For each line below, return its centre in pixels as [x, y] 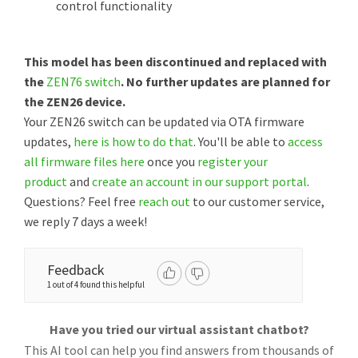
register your [233, 161]
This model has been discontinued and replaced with [175, 62]
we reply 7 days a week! [86, 221]
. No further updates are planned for [225, 82]
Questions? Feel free [81, 201]
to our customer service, [257, 201]
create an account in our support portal [199, 181]
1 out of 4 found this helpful [96, 284]
